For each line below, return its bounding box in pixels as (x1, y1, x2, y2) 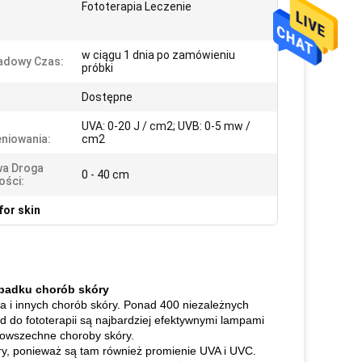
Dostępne (82, 90, 133, 103)
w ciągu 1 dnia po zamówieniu (82, 48, 235, 61)
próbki (82, 61, 113, 74)
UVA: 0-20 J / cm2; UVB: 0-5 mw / (82, 120, 250, 133)
